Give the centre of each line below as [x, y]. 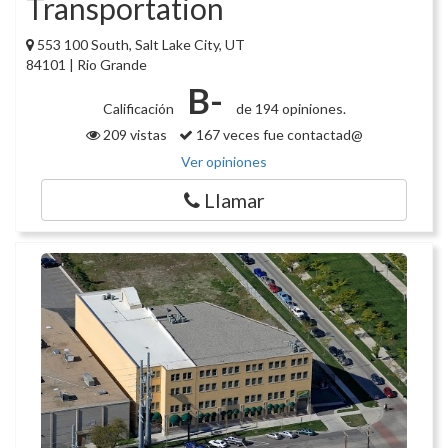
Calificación [139, 109]
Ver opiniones [224, 162]
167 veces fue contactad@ [277, 135]
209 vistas [139, 135]
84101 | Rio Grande [86, 65]
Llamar [232, 200]
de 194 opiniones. [289, 109]
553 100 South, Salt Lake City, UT [141, 45]
